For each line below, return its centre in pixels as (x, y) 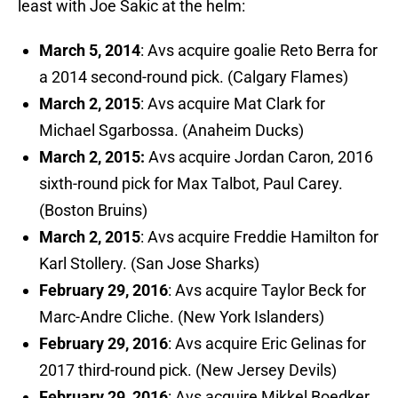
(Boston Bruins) (93, 211)
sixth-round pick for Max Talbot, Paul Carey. (191, 184)
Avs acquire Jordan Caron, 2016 (259, 157)
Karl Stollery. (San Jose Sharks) (149, 264)
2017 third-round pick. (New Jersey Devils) (188, 370)
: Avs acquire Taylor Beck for (267, 291)
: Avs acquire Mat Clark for (233, 104)
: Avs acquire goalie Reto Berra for (259, 51)
